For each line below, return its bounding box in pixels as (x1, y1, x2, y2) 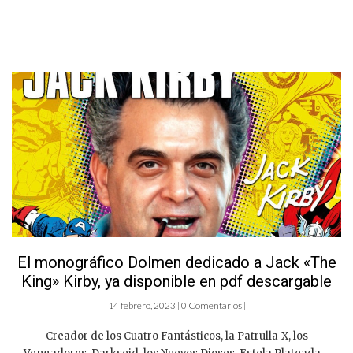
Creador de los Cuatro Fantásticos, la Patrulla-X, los (45, 329, 308, 343)
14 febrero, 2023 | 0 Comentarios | (107, 299, 246, 311)
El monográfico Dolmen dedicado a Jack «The (17, 253, 336, 272)
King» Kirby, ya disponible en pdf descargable (21, 272, 332, 291)
